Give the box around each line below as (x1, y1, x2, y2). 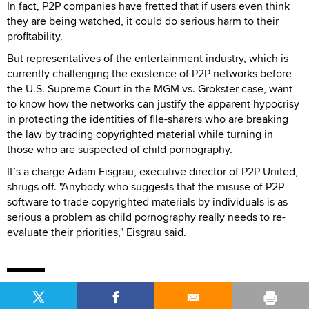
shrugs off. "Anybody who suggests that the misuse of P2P (7, 178, 284, 195)
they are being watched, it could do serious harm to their (7, 12, 279, 29)
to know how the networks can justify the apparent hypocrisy (7, 95, 299, 112)
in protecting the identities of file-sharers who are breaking (7, 110, 288, 127)
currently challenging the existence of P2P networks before (7, 65, 292, 81)
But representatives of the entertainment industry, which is (7, 50, 288, 66)
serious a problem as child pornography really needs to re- (7, 208, 286, 225)
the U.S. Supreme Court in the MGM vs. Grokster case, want (7, 80, 292, 97)
